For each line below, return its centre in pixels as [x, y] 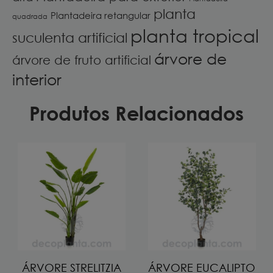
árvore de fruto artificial [82, 60]
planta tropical [195, 36]
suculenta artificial [70, 38]
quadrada [30, 16]
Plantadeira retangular [101, 16]
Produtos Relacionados [136, 113]
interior [37, 80]
